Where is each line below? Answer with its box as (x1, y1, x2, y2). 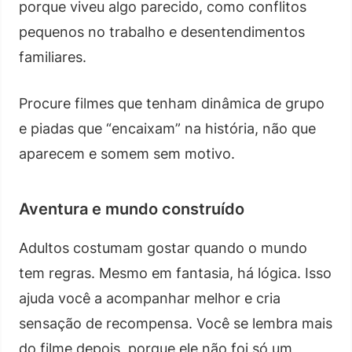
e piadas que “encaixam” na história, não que (19, 119, 316, 137)
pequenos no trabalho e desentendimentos (19, 23, 305, 40)
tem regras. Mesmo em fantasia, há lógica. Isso (19, 264, 332, 281)
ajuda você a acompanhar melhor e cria (19, 289, 280, 306)
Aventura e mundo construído (19, 199, 244, 218)
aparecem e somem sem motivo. (19, 145, 235, 162)
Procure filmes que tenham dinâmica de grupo (19, 94, 324, 112)
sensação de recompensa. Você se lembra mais (19, 314, 332, 332)
